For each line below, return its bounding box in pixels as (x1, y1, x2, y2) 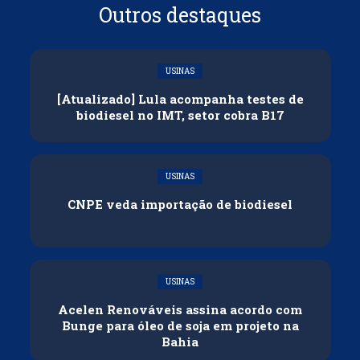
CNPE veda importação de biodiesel (67, 195, 292, 212)
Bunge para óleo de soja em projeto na (61, 317, 299, 333)
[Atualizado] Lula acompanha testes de (56, 90, 304, 107)
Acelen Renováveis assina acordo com (58, 301, 302, 317)
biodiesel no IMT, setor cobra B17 (76, 106, 284, 123)
